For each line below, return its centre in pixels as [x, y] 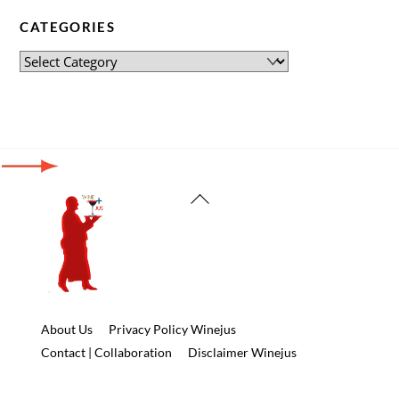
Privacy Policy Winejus [172, 330]
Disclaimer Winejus [242, 353]
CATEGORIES [68, 27]
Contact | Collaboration [107, 353]
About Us [67, 330]
